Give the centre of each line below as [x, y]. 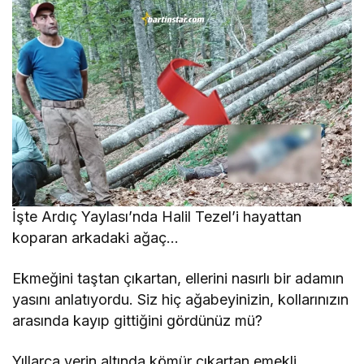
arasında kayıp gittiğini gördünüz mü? [138, 321]
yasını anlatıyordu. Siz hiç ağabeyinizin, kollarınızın [181, 300]
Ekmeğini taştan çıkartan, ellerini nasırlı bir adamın [178, 279]
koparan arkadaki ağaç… [96, 238]
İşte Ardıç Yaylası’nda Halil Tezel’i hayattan [157, 217]
